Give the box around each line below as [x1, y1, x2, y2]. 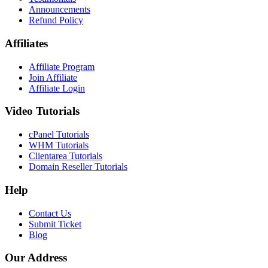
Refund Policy [29, 15, 83, 26]
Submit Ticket [29, 218, 81, 229]
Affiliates [5, 36, 48, 50]
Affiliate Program [29, 61, 95, 72]
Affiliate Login [29, 83, 85, 93]
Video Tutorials [5, 105, 80, 118]
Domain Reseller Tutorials [29, 162, 127, 172]
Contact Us [29, 208, 71, 218]
